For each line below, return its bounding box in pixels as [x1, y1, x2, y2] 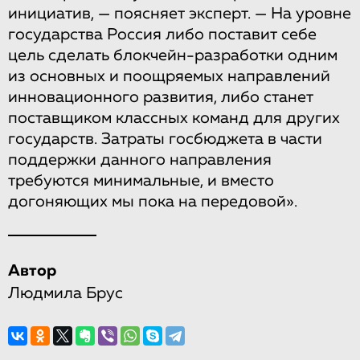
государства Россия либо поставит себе [8, 27, 317, 43]
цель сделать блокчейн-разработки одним [8, 47, 337, 64]
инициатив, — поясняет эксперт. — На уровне [8, 6, 351, 22]
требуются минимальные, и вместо [8, 173, 274, 190]
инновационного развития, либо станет [8, 89, 313, 106]
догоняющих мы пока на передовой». [8, 194, 297, 211]
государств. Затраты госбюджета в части [8, 131, 322, 148]
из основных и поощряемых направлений [8, 68, 330, 85]
